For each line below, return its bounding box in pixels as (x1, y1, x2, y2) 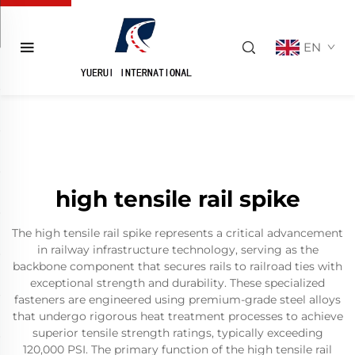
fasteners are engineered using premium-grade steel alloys (14, 292, 341, 307)
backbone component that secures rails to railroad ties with (13, 259, 342, 273)
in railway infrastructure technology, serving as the (36, 242, 319, 257)
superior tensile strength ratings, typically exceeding (32, 326, 323, 340)
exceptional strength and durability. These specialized (30, 276, 325, 290)
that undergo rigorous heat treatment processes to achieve (12, 309, 343, 323)
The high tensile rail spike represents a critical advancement (12, 226, 343, 240)
